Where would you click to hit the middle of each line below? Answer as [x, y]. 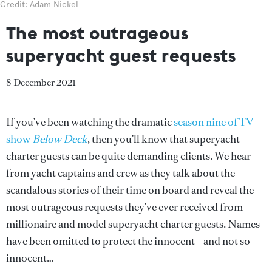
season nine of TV [214, 122]
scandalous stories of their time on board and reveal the [130, 190]
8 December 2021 [41, 82]
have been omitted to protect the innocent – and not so [128, 241]
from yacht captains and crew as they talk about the [121, 173]
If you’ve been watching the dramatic [90, 122]
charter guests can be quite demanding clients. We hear [128, 156]
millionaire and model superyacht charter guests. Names [133, 224]
